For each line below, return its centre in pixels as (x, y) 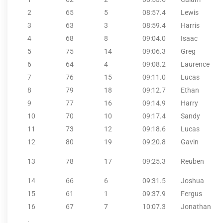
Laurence (195, 64)
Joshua (192, 180)
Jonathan (196, 206)
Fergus (191, 193)
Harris (190, 25)
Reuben (192, 161)
